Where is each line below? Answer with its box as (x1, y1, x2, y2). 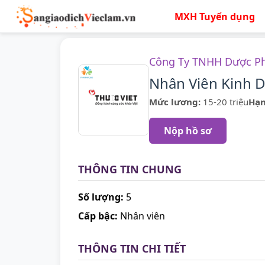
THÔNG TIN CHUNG (78, 162, 182, 176)
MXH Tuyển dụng (174, 9, 256, 23)
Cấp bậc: (78, 209, 118, 222)
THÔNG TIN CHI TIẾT (78, 241, 186, 256)
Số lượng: (78, 190, 124, 203)
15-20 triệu (201, 96, 248, 108)
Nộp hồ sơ (164, 124, 212, 137)
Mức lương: (149, 96, 201, 108)
